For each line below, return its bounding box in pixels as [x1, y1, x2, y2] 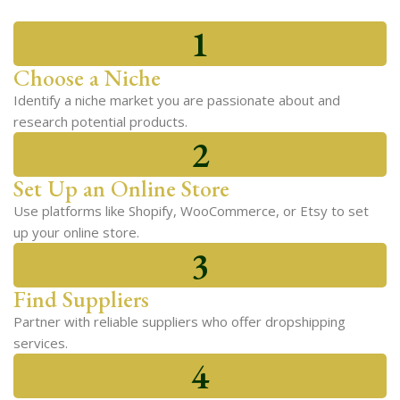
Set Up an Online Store [13, 173, 229, 204]
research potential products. [13, 112, 187, 130]
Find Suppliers [13, 284, 149, 314]
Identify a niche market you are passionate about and [13, 91, 340, 109]
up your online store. [13, 223, 139, 241]
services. [13, 334, 68, 352]
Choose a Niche [13, 62, 161, 93]
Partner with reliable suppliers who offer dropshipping [13, 312, 346, 330]
